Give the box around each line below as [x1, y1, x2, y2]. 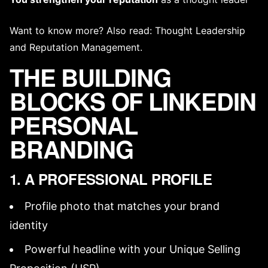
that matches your [90, 200, 190, 212]
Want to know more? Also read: [10, 25, 155, 36]
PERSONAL [10, 108, 138, 142]
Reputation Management [29, 41, 140, 53]
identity [10, 219, 48, 232]
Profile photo [25, 200, 90, 212]
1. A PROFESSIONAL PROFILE [10, 169, 212, 189]
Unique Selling [169, 243, 240, 255]
